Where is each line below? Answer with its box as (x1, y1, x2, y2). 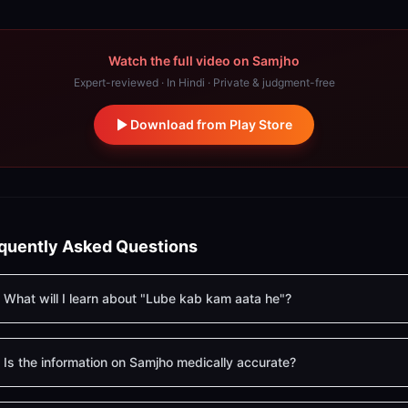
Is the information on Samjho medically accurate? (3, 354, 296, 370)
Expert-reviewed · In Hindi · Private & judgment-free (73, 76, 335, 89)
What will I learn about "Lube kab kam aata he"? (3, 291, 291, 306)
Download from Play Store (130, 117, 292, 132)
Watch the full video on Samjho (108, 53, 300, 68)
